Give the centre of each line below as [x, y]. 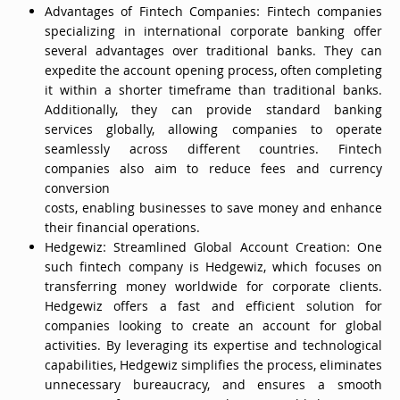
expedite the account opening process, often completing [213, 73]
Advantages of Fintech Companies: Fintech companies [213, 14]
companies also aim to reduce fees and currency [213, 171]
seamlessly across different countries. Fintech [213, 151]
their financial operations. [122, 230]
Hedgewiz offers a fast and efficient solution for [213, 308]
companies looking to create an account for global [213, 328]
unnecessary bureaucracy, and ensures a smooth [213, 387]
